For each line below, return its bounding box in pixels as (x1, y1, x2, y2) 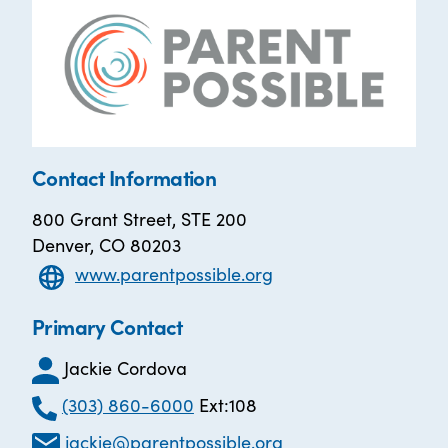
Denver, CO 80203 (32, 232, 181, 258)
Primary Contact (32, 311, 183, 342)
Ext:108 (193, 392, 257, 418)
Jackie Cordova (64, 355, 187, 381)
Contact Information (32, 162, 217, 193)
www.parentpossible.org (75, 261, 273, 287)
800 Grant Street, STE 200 (32, 206, 247, 232)
